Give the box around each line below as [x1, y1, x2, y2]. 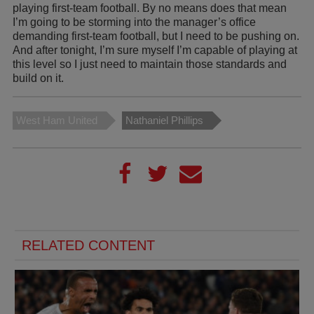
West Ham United [16, 114, 97, 126]
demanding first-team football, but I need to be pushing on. [13, 29, 299, 42]
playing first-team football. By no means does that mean [13, 1, 287, 14]
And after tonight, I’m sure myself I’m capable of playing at [13, 43, 297, 56]
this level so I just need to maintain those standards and [13, 57, 287, 70]
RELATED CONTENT [22, 237, 155, 253]
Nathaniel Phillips [125, 114, 203, 126]
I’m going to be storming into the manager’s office [13, 15, 256, 28]
